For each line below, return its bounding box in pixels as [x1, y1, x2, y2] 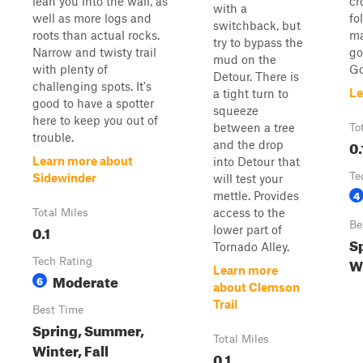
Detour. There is [213, 69, 299, 83]
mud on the [213, 52, 276, 66]
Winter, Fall [32, 338, 109, 360]
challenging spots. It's [32, 79, 152, 93]
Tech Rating [32, 254, 92, 267]
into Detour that [213, 154, 300, 169]
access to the [213, 205, 285, 220]
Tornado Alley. [213, 239, 289, 254]
